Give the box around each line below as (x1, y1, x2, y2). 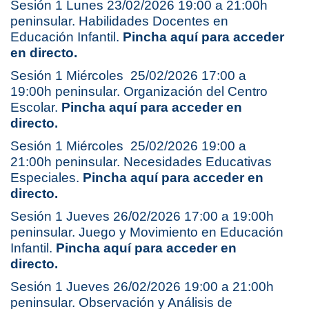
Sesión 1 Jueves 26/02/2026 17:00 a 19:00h (10, 209, 274, 224)
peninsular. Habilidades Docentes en (10, 14, 228, 29)
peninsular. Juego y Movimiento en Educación (10, 225, 283, 240)
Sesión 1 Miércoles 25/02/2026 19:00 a (10, 139, 246, 154)
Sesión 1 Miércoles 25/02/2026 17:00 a (10, 68, 246, 83)
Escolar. (10, 100, 61, 115)
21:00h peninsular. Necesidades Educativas (10, 154, 272, 170)
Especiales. (10, 170, 83, 186)
